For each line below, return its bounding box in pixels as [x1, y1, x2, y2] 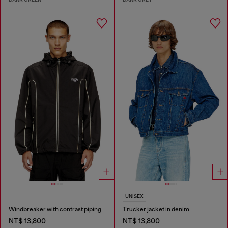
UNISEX [125, 193, 144, 199]
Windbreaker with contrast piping [9, 206, 101, 213]
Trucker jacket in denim [122, 206, 189, 213]
